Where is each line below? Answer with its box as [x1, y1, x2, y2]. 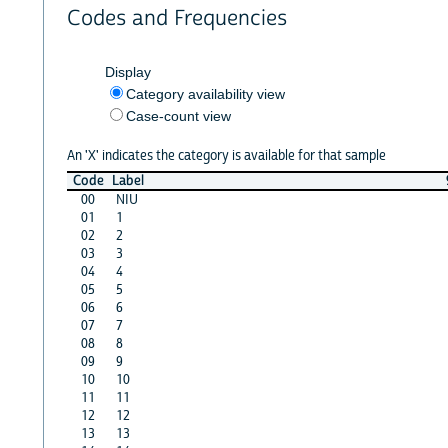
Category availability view [125, 85, 285, 102]
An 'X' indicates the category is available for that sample [66, 146, 386, 165]
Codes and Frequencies [66, 5, 287, 33]
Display [104, 63, 151, 80]
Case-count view [125, 107, 231, 124]
